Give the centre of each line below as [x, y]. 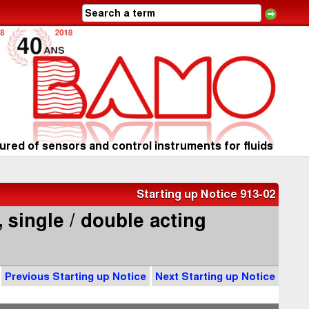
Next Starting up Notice [215, 277]
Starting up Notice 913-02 [206, 195]
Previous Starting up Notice [76, 277]
